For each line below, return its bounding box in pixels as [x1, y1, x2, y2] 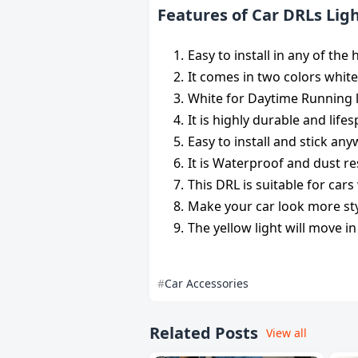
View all [266, 325, 307, 340]
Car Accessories [165, 276, 249, 291]
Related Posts [149, 322, 258, 344]
